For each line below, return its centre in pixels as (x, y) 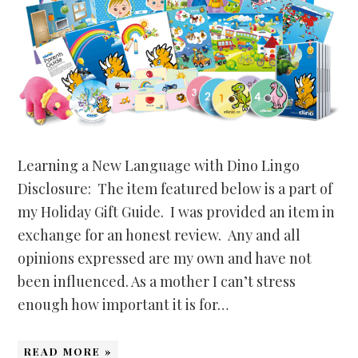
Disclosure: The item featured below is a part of (175, 188)
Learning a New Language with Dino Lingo (159, 165)
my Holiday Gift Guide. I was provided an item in (177, 211)
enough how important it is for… (123, 304)
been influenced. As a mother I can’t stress (157, 281)
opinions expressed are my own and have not (165, 258)
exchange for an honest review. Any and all (159, 235)
